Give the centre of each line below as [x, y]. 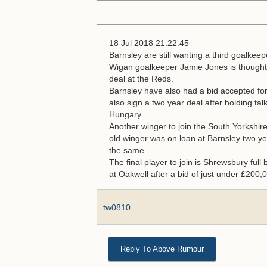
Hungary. [126, 114]
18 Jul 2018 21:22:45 [149, 43]
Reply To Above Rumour [162, 249]
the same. [128, 150]
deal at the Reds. [141, 79]
